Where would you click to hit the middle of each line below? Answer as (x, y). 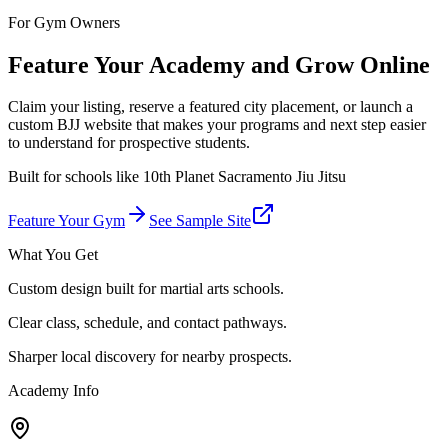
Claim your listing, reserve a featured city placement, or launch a (210, 107)
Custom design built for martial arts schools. (146, 289)
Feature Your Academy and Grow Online (219, 64)
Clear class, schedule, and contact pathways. (147, 323)
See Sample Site (200, 221)
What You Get (53, 255)
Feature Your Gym (66, 221)
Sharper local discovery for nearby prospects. (150, 357)
